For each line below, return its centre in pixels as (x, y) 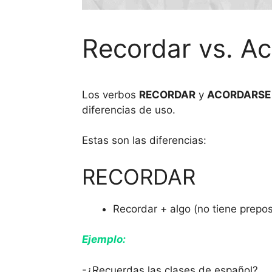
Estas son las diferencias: (144, 141)
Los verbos (110, 94)
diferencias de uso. (128, 110)
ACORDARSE (239, 94)
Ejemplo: (104, 240)
